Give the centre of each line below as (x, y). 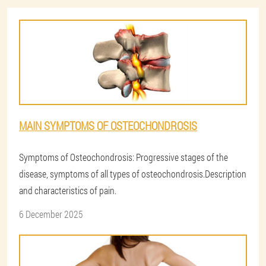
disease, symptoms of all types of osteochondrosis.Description (133, 174)
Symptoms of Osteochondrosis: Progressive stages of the (123, 157)
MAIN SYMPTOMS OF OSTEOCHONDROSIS (108, 126)
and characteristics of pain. (68, 190)
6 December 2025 (51, 214)
